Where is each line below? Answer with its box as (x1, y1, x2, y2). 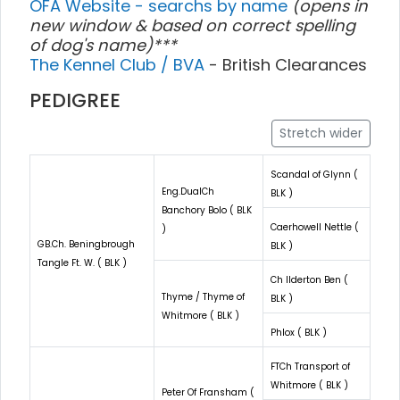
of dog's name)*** (29, 33, 177, 56)
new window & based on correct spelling (29, 13, 355, 37)
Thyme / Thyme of (162, 289, 245, 304)
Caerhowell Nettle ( (271, 220, 359, 234)
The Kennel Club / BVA (29, 53, 209, 76)
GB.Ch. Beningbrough (37, 237, 135, 251)
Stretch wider (279, 123, 362, 142)
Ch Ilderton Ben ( (271, 272, 348, 287)
